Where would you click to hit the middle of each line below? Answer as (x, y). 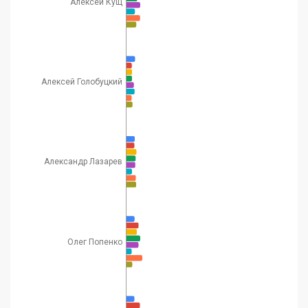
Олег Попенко (95, 242)
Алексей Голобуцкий (81, 81)
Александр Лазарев (83, 161)
